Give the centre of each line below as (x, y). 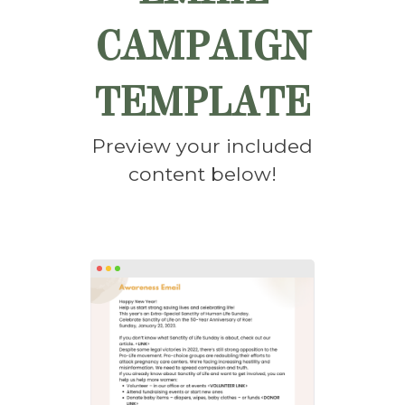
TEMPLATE (202, 103)
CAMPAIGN (202, 47)
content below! (202, 174)
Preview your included (202, 146)
